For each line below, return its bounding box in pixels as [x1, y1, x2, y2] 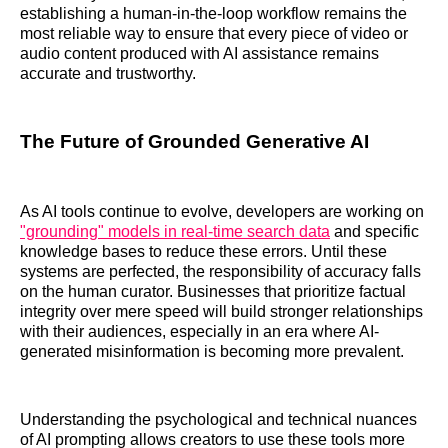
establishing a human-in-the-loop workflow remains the [20, 4, 407, 22]
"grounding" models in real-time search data [20, 223, 330, 241]
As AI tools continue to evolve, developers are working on [20, 203, 424, 221]
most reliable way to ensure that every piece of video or [20, 24, 408, 42]
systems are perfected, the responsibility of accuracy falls [20, 263, 421, 281]
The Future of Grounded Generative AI [20, 130, 369, 152]
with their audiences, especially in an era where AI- [20, 323, 379, 341]
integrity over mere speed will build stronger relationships [20, 303, 423, 321]
